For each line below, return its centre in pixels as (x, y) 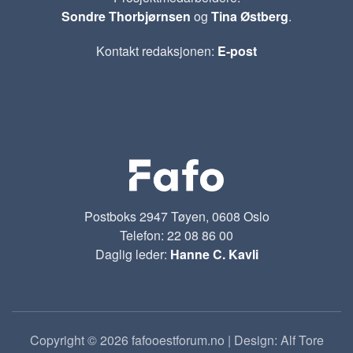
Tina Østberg (250, 16)
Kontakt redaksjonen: (157, 51)
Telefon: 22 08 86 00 (176, 235)
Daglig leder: (132, 254)
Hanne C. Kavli (214, 254)
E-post (237, 51)
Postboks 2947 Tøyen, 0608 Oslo (176, 216)
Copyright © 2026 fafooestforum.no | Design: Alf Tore (176, 340)
